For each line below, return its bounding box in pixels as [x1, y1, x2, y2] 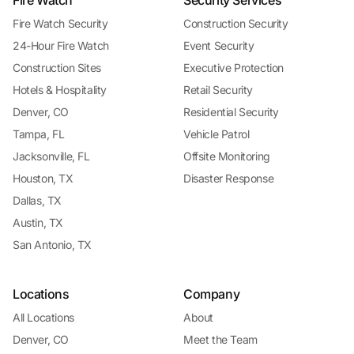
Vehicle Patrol [183, 126, 250, 141]
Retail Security [183, 82, 253, 96]
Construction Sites [13, 60, 101, 74]
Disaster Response [183, 171, 274, 185]
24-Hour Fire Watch [13, 38, 109, 52]
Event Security [183, 38, 254, 52]
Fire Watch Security [13, 16, 108, 30]
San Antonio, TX [13, 237, 92, 251]
